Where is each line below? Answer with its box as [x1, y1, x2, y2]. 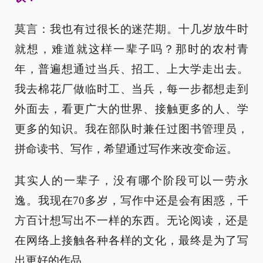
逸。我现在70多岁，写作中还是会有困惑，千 [15, 194, 248, 207]
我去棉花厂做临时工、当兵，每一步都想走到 [15, 82, 248, 95]
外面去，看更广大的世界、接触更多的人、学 [15, 102, 248, 115]
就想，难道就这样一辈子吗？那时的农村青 [15, 42, 248, 55]
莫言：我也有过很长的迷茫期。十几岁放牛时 [15, 22, 248, 35]
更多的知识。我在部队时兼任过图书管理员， [15, 122, 248, 135]
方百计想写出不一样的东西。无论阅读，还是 [15, 214, 248, 227]
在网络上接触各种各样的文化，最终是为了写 [15, 234, 248, 247]
